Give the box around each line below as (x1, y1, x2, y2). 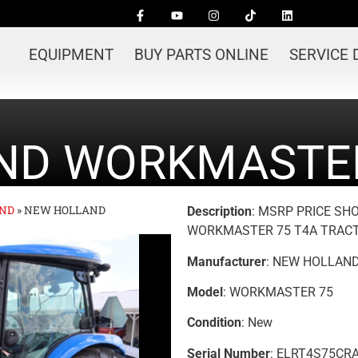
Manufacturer (187, 253, 266, 269)
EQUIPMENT (29, 46, 114, 64)
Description (187, 204, 252, 220)
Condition (187, 315, 241, 331)
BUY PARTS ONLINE (134, 46, 269, 64)
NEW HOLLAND (24, 203, 105, 218)
